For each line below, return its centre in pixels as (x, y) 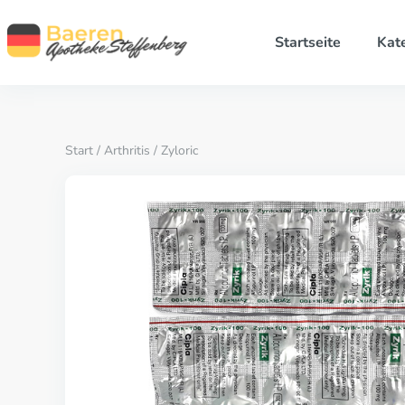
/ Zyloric (174, 151)
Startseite (307, 42)
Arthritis (127, 151)
